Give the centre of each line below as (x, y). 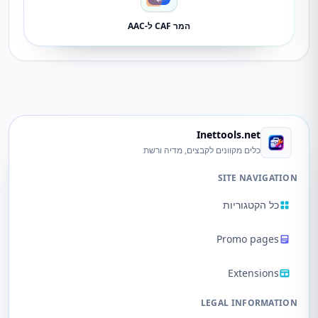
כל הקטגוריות (251, 205)
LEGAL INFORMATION (249, 303)
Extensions (253, 273)
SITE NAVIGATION (257, 178)
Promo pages (248, 239)
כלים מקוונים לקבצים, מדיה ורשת (202, 150)
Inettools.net (229, 135)
